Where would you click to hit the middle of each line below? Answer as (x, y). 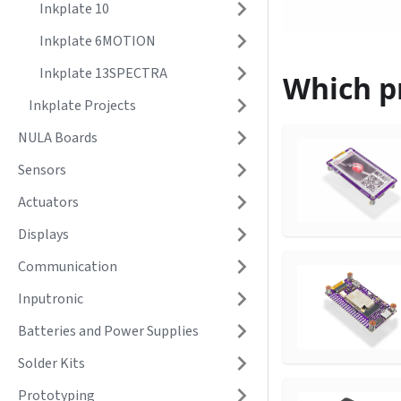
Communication (68, 267)
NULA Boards (58, 138)
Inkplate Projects (82, 106)
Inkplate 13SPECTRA (103, 73)
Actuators (48, 202)
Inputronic (51, 299)
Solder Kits (51, 363)
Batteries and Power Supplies (108, 331)
